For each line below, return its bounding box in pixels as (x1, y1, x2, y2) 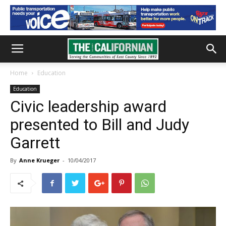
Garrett (10, 133, 60, 152)
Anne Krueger (19, 156, 60, 164)
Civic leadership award (10, 97, 166, 116)
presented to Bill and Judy (10, 115, 189, 134)
